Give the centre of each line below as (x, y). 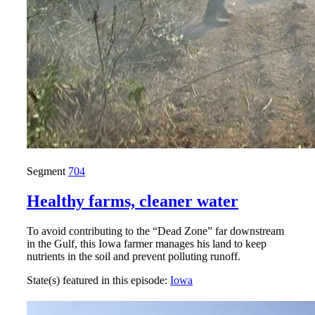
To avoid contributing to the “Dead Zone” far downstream (155, 231)
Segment (47, 171)
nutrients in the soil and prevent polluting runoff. (134, 256)
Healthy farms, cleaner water (133, 201)
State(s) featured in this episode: (98, 280)
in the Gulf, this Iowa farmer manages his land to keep (147, 243)
